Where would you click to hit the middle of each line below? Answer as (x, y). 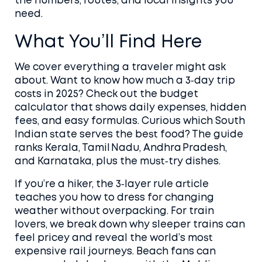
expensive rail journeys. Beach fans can (115, 252)
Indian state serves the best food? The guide (129, 135)
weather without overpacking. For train (114, 211)
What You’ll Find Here (108, 42)
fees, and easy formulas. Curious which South (130, 121)
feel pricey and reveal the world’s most (114, 238)
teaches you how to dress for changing (114, 198)
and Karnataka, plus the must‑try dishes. (118, 162)
